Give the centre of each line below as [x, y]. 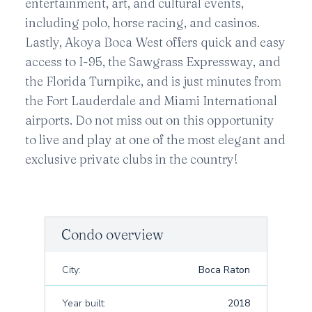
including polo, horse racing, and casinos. [142, 23]
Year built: [84, 303]
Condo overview [112, 234]
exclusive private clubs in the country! [132, 159]
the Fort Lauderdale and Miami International [151, 101]
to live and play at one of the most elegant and [155, 140]
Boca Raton [224, 270]
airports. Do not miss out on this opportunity [150, 120]
